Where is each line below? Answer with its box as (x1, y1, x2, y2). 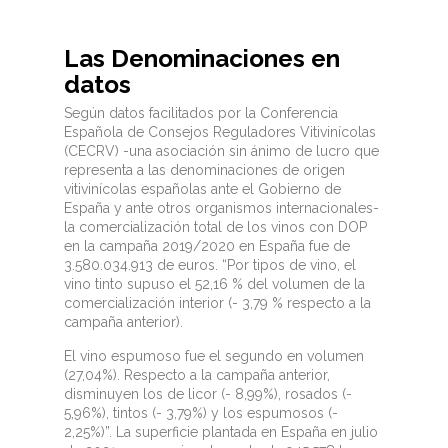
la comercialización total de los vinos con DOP (64, 218, 367, 235)
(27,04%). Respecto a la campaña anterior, (64, 366, 330, 383)
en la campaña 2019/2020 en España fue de (64, 237, 350, 254)
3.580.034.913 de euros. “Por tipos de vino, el (64, 256, 356, 273)
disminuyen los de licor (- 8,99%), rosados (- (64, 385, 352, 402)
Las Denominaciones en (64, 43, 340, 73)
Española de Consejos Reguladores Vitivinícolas (64, 123, 376, 140)
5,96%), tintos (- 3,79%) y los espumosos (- (64, 404, 338, 421)
